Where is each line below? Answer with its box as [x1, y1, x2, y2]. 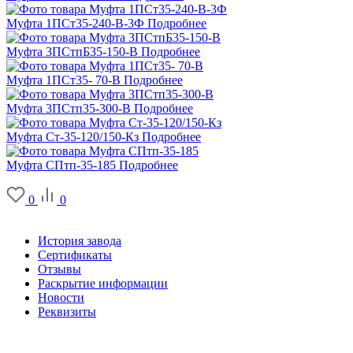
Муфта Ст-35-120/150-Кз [6, 130, 139, 144]
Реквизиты [38, 305, 96, 319]
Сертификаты [38, 248, 112, 262]
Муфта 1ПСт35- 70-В [6, 73, 121, 87]
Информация [6, 332, 76, 346]
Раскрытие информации [38, 277, 168, 291]
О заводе [6, 207, 54, 221]
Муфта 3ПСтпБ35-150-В [6, 45, 138, 59]
